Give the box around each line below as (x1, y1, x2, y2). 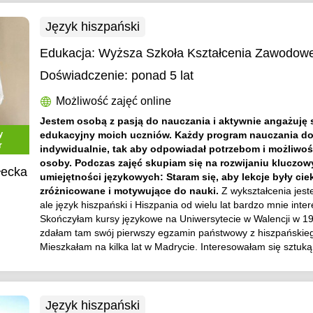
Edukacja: (40, 46, 99, 60)
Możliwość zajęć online (56, 95, 172, 107)
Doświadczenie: (40, 68, 129, 82)
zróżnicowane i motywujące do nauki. (40, 185, 222, 196)
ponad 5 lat (131, 68, 194, 82)
